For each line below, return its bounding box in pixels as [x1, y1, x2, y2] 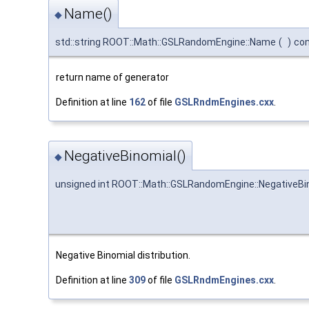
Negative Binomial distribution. [56, 249, 190, 261]
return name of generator [56, 72, 169, 83]
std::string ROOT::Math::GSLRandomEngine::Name [55, 37, 276, 48]
